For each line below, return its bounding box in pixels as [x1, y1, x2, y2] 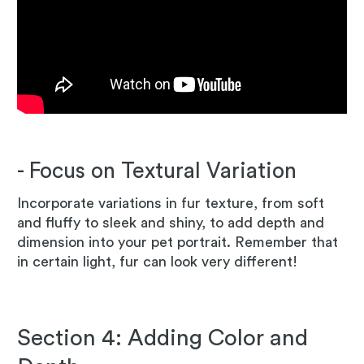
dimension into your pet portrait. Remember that [17, 235, 338, 250]
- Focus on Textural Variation [17, 160, 297, 183]
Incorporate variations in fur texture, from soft [17, 196, 324, 211]
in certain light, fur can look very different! [17, 254, 301, 270]
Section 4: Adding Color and [17, 327, 308, 350]
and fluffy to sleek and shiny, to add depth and [17, 215, 324, 231]
